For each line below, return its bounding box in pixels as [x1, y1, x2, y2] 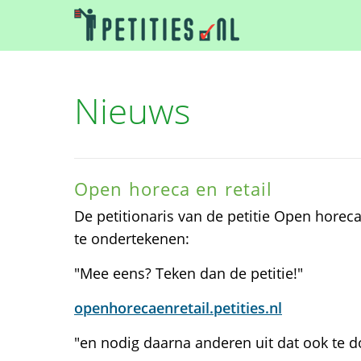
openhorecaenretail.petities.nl [74, 298, 282, 317]
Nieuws [74, 86, 191, 135]
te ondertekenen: [74, 229, 189, 248]
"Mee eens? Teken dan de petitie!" [74, 263, 303, 283]
